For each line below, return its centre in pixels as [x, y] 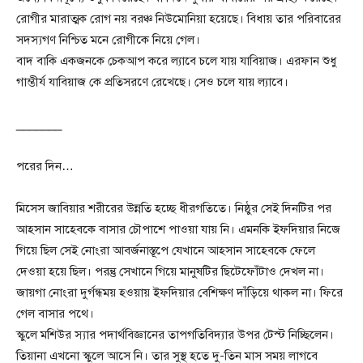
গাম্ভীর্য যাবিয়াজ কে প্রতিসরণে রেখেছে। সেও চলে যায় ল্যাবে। [152, 82]
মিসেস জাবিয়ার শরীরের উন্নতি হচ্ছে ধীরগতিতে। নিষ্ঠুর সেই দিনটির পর [174, 209]
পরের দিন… [45, 167]
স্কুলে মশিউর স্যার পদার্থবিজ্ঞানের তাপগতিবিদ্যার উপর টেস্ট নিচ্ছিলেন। [175, 335]
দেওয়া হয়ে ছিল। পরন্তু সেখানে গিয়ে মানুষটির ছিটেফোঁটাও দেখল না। [170, 272]
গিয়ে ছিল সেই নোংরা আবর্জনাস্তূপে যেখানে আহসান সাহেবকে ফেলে [166, 251]
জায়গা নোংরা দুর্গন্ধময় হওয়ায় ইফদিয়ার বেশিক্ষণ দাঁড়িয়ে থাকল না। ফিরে [179, 293]
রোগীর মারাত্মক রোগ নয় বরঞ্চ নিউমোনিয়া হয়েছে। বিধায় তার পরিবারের [179, 19]
